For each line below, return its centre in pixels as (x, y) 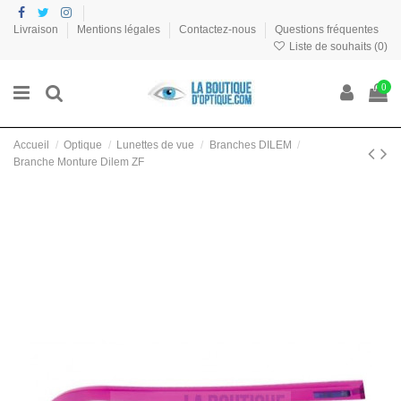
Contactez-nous (219, 30)
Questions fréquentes (327, 30)
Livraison (37, 30)
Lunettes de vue (156, 145)
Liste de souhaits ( (332, 47)
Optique (83, 145)
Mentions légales (120, 30)
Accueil (31, 145)
